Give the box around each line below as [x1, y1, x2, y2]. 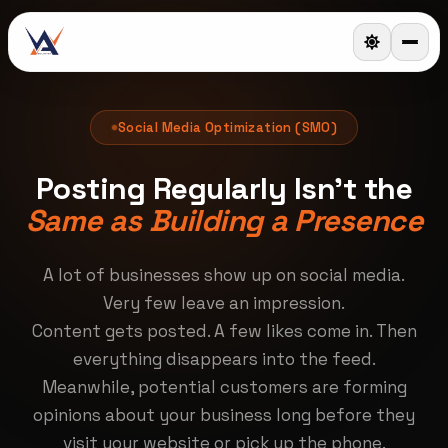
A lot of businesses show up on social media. [43, 264, 405, 286]
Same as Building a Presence [25, 201, 423, 240]
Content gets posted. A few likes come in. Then [31, 320, 417, 342]
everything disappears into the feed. [72, 348, 376, 370]
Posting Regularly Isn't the [35, 169, 413, 208]
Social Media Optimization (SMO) [117, 119, 338, 136]
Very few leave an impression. [103, 292, 345, 314]
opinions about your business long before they [33, 404, 415, 426]
